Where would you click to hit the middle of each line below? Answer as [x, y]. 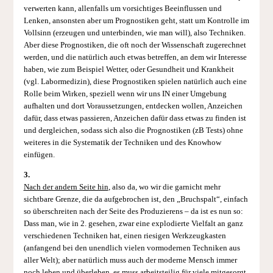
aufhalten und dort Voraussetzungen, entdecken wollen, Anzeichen [133, 106]
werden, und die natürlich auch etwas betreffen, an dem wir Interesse [135, 58]
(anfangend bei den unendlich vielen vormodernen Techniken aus [132, 248]
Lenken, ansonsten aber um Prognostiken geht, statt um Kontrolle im [136, 21]
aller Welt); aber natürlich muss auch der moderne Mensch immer [130, 261]
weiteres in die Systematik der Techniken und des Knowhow [122, 143]
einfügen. [39, 155]
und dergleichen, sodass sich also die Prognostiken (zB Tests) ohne [133, 131]
